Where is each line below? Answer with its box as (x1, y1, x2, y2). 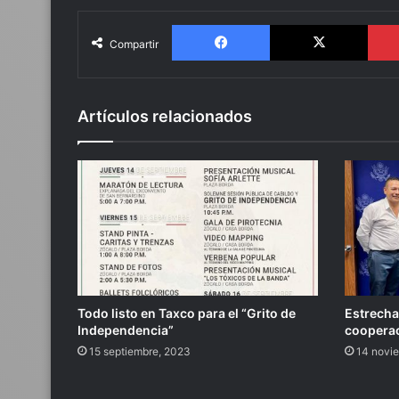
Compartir (110, 37, 159, 52)
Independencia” (77, 322, 174, 338)
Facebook (269, 17, 323, 32)
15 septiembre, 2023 (89, 345, 191, 359)
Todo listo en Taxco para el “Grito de (77, 305, 296, 322)
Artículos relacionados (77, 107, 252, 126)
